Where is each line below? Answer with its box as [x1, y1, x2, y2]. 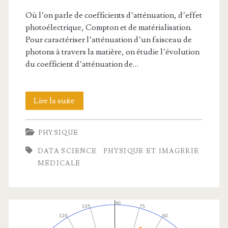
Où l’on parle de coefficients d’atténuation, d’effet [25, 10, 202, 21]
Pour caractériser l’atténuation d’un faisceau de [25, 35, 192, 45]
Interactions [74, 95, 117, 106]
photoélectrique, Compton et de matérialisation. [25, 22, 192, 33]
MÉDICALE [37, 159, 81, 168]
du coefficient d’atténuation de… [25, 59, 138, 70]
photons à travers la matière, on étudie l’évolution [25, 47, 199, 58]
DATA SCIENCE [37, 147, 97, 156]
